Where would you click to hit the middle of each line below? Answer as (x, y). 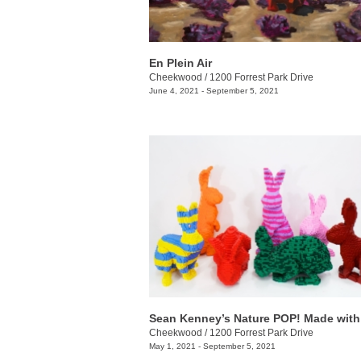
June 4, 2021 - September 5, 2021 (214, 91)
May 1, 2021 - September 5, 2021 (212, 346)
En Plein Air (180, 63)
